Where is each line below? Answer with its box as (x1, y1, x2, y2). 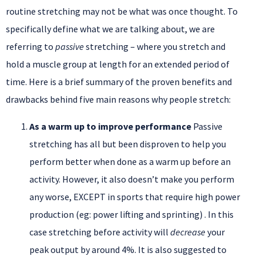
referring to (6, 41, 55, 53)
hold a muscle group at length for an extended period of (6, 58, 230, 70)
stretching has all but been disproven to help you (29, 138, 226, 150)
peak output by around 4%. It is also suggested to (29, 244, 227, 256)
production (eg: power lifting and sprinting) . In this (29, 208, 234, 221)
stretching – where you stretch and (84, 41, 225, 53)
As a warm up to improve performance (29, 120, 193, 133)
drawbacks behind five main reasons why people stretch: (6, 93, 231, 106)
